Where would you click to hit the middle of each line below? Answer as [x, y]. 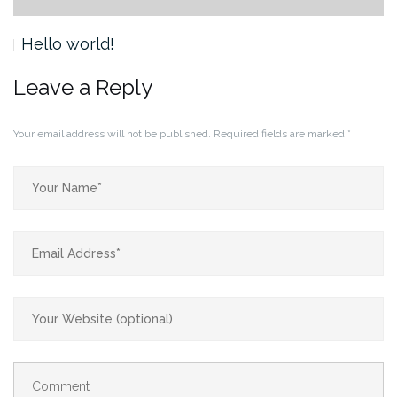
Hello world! [68, 43]
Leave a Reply [83, 87]
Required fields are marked [280, 133]
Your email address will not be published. [112, 133]
